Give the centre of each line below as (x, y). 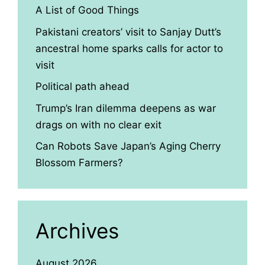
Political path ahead (83, 87)
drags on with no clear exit (98, 125)
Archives (77, 231)
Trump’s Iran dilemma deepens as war (126, 108)
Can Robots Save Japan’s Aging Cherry (128, 146)
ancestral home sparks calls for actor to (129, 48)
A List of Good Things (87, 10)
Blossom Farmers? (79, 163)
